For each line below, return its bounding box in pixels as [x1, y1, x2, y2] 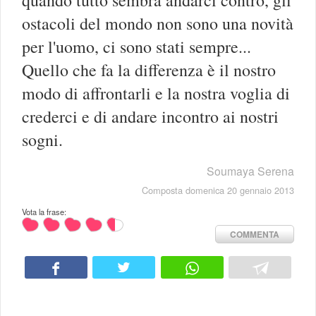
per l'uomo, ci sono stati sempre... [22, 35, 251, 58]
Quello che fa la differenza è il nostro [22, 58, 276, 81]
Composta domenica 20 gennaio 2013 [142, 183, 294, 197]
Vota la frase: [22, 205, 66, 217]
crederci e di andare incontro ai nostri [22, 104, 279, 128]
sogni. [22, 128, 63, 151]
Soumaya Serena [207, 162, 294, 179]
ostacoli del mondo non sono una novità [22, 11, 293, 35]
